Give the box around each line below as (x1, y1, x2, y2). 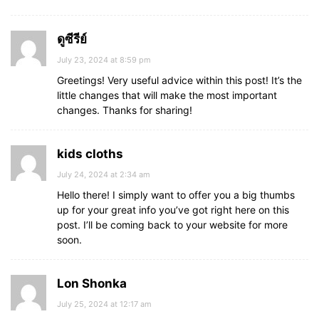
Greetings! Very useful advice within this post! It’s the (57, 74, 302, 86)
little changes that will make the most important (57, 89, 277, 101)
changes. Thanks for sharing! (57, 104, 192, 116)
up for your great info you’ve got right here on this (57, 204, 289, 216)
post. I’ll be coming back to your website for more (57, 219, 288, 231)
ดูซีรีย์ (57, 32, 87, 46)
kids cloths (57, 147, 123, 161)
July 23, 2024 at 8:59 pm (57, 55, 151, 65)
